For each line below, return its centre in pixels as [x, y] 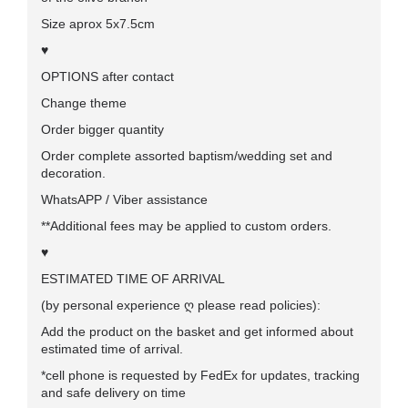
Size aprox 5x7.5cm [100, 23]
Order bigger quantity [102, 129]
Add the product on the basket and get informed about [197, 331]
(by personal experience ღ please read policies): [181, 305]
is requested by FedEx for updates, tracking [234, 375]
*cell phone [75, 375]
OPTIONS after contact [107, 76]
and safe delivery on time [113, 392]
